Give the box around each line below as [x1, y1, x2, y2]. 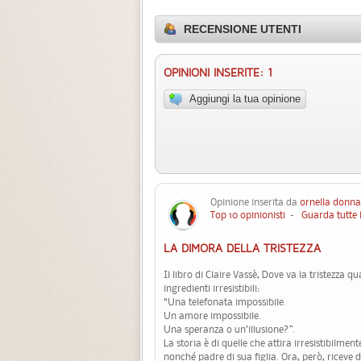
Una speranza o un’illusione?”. [164, 322, 295, 337]
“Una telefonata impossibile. [164, 295, 286, 309]
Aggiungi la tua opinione [189, 92, 301, 105]
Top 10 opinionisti [210, 208, 285, 222]
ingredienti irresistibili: [164, 281, 259, 296]
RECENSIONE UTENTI [184, 23, 301, 36]
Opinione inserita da [210, 195, 300, 210]
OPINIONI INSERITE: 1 [164, 67, 272, 80]
